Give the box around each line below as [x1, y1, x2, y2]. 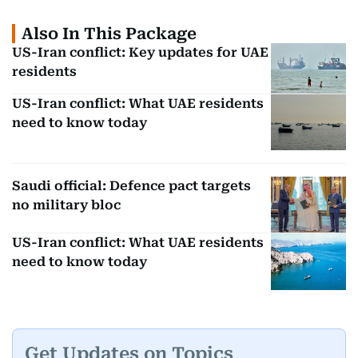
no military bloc [12, 197, 121, 213]
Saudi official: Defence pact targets [12, 178, 251, 194]
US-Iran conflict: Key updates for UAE [12, 45, 268, 61]
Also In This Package [22, 24, 197, 44]
